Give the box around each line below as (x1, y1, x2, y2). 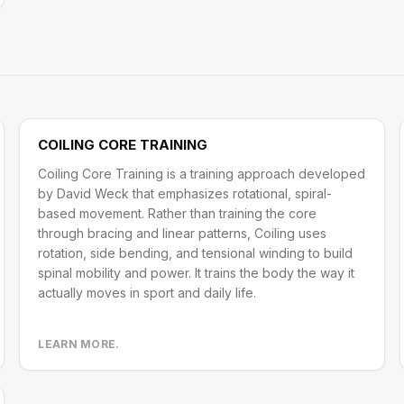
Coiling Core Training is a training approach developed (38, 166, 366, 181)
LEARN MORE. (38, 337, 120, 351)
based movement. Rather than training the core (38, 206, 317, 221)
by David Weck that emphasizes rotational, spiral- (38, 186, 333, 201)
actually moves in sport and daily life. (38, 285, 257, 300)
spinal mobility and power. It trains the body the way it (38, 265, 355, 280)
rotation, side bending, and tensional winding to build (38, 245, 353, 261)
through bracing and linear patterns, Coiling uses (38, 225, 327, 241)
